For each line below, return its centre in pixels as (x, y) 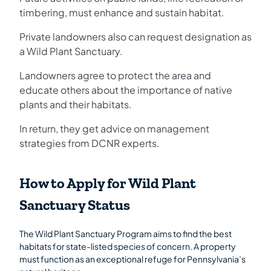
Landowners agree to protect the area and (115, 75)
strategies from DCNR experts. (90, 143)
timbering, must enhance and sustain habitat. (122, 12)
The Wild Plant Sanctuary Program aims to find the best (126, 234)
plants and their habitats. (76, 104)
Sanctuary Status (75, 205)
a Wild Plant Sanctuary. (71, 51)
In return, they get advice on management (114, 128)
